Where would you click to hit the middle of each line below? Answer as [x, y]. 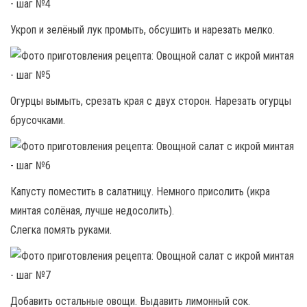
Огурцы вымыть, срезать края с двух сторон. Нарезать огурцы [151, 101]
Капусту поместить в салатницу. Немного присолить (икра [140, 191]
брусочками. [38, 120]
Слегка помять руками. [61, 230]
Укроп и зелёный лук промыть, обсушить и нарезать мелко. [143, 29]
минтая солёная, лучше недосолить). [92, 210]
